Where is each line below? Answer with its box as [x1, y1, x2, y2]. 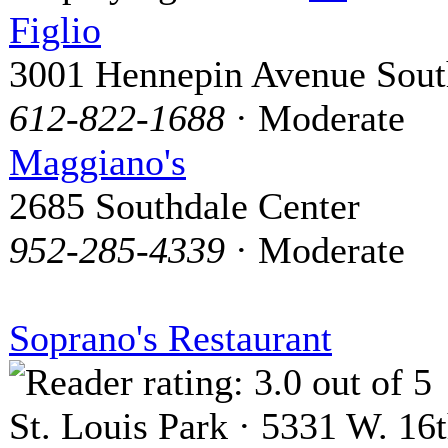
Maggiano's [9, 141, 186, 184]
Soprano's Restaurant [9, 317, 332, 360]
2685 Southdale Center [9, 185, 360, 228]
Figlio [9, 9, 101, 52]
